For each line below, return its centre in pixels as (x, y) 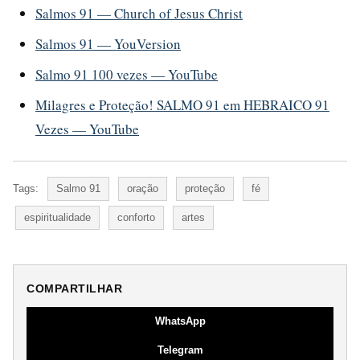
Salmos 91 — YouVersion (108, 43)
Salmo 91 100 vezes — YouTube (127, 74)
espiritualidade (57, 217)
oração (143, 188)
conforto (136, 217)
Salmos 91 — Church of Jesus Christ (139, 13)
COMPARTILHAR (74, 288)
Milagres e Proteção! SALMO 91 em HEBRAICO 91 (182, 104)
